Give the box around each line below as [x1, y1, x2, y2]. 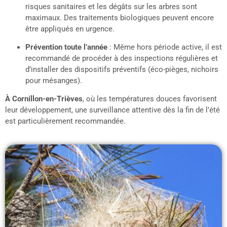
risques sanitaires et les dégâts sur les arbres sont [25, 2, 197, 11]
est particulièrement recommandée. [5, 117, 126, 126]
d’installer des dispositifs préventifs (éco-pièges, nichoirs [25, 65, 218, 74]
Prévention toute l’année [25, 43, 107, 52]
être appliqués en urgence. [25, 24, 115, 33]
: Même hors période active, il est [107, 43, 222, 52]
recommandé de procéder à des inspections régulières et [25, 54, 218, 63]
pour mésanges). [25, 76, 82, 86]
